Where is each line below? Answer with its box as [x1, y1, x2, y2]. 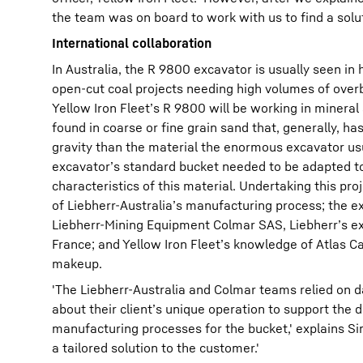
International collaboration [52, 35, 211, 51]
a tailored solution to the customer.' [52, 340, 259, 356]
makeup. [52, 255, 102, 271]
